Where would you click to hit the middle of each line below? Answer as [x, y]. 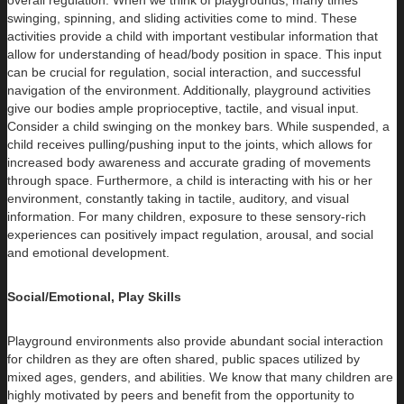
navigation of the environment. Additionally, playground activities [189, 91]
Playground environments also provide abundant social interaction [195, 341]
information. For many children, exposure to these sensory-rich [187, 217]
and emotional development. [88, 253]
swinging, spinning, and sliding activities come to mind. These [182, 18]
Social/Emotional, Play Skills [94, 297]
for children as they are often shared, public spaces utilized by [184, 359]
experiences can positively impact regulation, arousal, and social [190, 235]
